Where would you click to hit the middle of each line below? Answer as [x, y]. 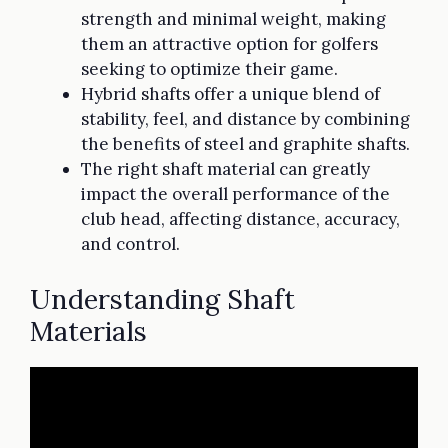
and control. [130, 244]
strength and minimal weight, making [233, 19]
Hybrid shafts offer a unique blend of [230, 94]
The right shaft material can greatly [225, 169]
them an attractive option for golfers [229, 44]
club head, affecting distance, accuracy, [240, 219]
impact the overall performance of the [235, 194]
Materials [88, 330]
